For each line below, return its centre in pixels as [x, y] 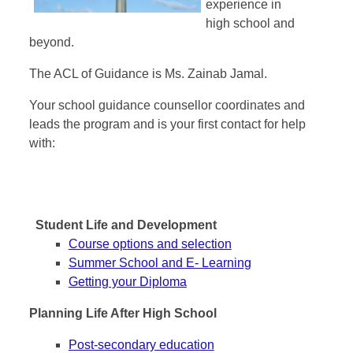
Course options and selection [150, 244]
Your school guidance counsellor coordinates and [167, 106]
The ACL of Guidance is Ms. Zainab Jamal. [149, 74]
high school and [250, 24]
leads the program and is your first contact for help [167, 124]
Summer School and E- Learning [160, 263]
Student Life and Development [126, 225]
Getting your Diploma [127, 282]
